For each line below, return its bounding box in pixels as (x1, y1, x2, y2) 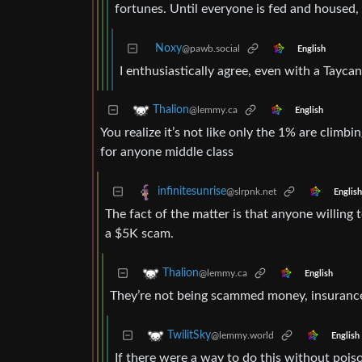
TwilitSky (167, 330, 211, 342)
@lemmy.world (211, 330, 274, 341)
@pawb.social (182, 44, 240, 54)
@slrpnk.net (226, 187, 276, 197)
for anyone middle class (100, 145, 234, 159)
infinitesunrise (158, 186, 226, 198)
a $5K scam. (105, 227, 174, 241)
